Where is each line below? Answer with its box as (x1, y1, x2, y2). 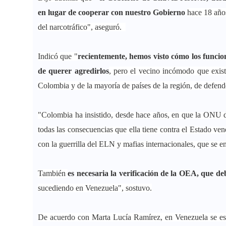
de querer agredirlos (38, 67, 109, 76)
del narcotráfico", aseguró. (38, 23, 126, 32)
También (38, 169, 66, 178)
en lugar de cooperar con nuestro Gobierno (38, 8, 187, 17)
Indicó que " (38, 52, 78, 61)
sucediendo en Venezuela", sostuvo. (38, 184, 152, 193)
